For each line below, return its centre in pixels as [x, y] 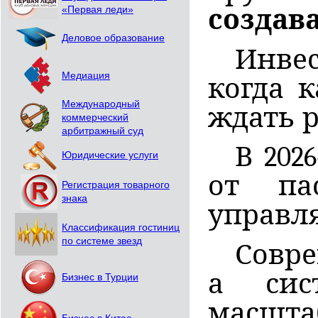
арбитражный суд [103, 131]
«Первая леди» [98, 10]
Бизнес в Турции [100, 277]
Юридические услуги [110, 155]
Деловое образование [113, 38]
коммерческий [95, 117]
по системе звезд [102, 241]
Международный [101, 104]
